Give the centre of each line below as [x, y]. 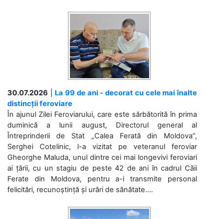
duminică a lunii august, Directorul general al [102, 125]
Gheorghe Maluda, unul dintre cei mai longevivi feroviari [102, 157]
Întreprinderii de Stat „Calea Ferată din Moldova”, [102, 136]
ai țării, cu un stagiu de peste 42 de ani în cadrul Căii [102, 168]
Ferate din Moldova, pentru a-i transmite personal [102, 179]
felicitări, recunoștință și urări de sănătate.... [80, 189]
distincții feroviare [40, 103]
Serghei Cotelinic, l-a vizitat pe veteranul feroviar [102, 146]
